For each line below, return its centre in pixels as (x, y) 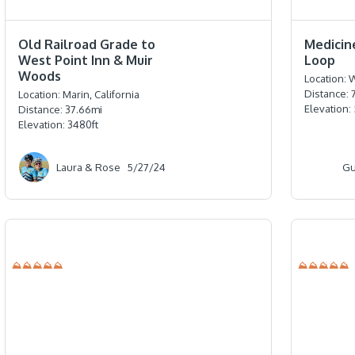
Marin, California (101, 95)
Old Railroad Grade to (87, 45)
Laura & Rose (89, 167)
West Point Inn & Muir (86, 61)
